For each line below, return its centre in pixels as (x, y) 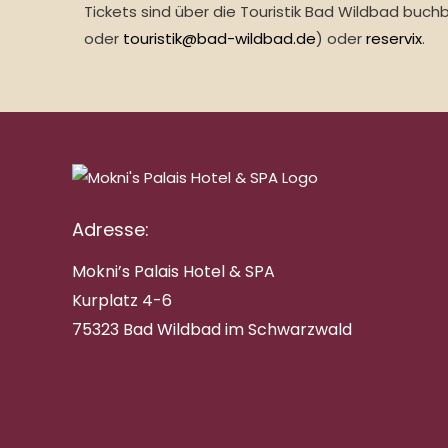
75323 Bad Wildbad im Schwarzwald (212, 329)
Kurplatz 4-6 (122, 300)
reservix (394, 39)
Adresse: (110, 229)
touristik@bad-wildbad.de (219, 39)
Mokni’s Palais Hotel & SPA (173, 271)
